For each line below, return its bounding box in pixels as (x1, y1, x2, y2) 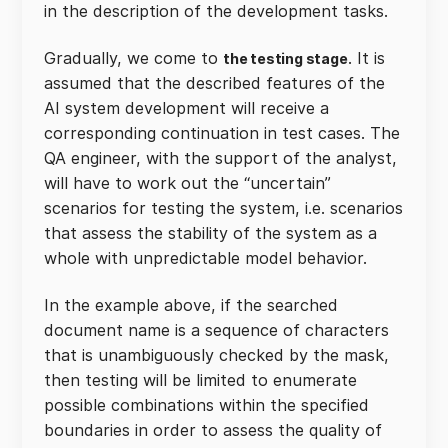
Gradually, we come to (44, 48, 223, 68)
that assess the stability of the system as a (44, 223, 377, 243)
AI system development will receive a (44, 98, 329, 118)
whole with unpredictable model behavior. (44, 248, 367, 268)
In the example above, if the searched (44, 295, 338, 315)
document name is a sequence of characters (44, 320, 389, 340)
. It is (347, 48, 385, 68)
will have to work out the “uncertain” (44, 173, 331, 193)
